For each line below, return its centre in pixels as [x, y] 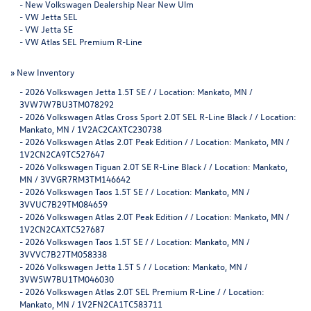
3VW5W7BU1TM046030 [67, 278]
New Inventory [45, 72]
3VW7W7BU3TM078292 [67, 103]
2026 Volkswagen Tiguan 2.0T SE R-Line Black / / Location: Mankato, [156, 166]
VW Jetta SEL [51, 16]
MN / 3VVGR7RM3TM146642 [75, 178]
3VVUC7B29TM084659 [64, 203]
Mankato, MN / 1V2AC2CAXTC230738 [91, 128]
